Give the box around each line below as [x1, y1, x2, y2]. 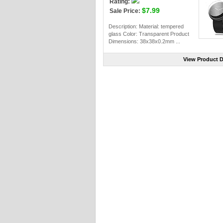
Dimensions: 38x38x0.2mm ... [109, 38, 180, 44]
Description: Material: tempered [109, 23, 184, 29]
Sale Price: [110, 7, 140, 14]
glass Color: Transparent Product [109, 31, 189, 37]
